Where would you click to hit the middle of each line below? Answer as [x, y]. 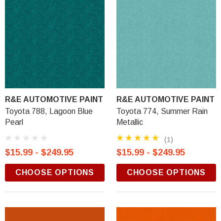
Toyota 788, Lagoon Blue [49, 111]
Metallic [130, 122]
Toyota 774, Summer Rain [162, 111]
